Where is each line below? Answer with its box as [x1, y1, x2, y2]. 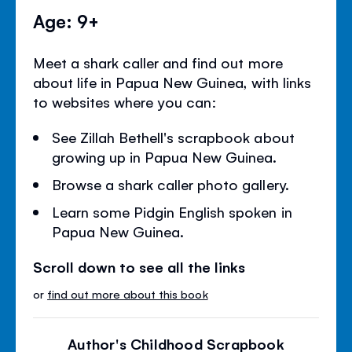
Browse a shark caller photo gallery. [52, 174, 289, 193]
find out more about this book [47, 285, 208, 301]
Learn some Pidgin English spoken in [52, 201, 292, 221]
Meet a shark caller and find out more [33, 52, 283, 71]
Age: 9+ [33, 8, 100, 32]
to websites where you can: [33, 91, 218, 111]
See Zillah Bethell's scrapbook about [52, 126, 295, 146]
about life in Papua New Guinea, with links [33, 71, 311, 91]
